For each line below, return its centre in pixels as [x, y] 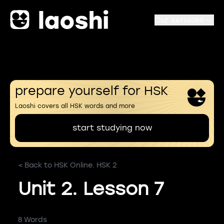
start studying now [112, 128]
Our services [179, 20]
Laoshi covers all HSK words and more [75, 106]
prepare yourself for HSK [91, 91]
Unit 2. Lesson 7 [91, 189]
